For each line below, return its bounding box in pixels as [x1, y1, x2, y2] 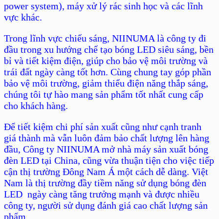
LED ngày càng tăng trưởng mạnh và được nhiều [4, 189, 199, 200]
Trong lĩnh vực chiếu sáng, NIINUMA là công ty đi [4, 33, 206, 44]
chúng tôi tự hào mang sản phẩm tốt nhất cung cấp [4, 89, 203, 100]
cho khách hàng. [4, 100, 68, 111]
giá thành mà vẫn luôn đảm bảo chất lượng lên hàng [4, 132, 209, 144]
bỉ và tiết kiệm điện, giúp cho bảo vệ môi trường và [4, 55, 208, 66]
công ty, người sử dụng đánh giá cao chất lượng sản [4, 200, 208, 211]
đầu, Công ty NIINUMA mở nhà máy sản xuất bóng [4, 144, 208, 155]
